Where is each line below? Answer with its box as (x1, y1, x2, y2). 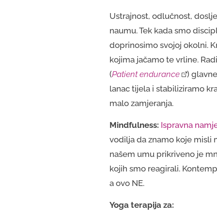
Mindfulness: (109, 120, 159, 130)
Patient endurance (111, 69, 180, 79)
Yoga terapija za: (109, 200, 176, 210)
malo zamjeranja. (109, 98, 173, 108)
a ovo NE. (109, 178, 144, 188)
